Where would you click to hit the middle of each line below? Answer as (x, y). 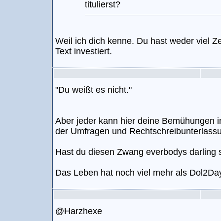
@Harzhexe (79, 211)
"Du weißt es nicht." (93, 90)
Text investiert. (84, 51)
